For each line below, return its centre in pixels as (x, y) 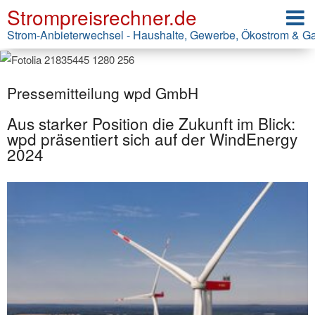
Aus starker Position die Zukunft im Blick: (151, 123)
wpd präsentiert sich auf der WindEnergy (152, 138)
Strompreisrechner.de (102, 17)
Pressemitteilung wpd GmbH (103, 92)
